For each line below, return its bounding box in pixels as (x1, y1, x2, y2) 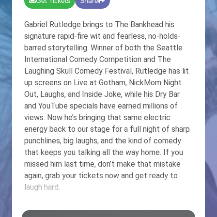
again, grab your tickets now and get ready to (24, 171, 178, 181)
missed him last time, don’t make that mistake (24, 159, 181, 169)
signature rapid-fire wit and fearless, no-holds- (24, 31, 181, 41)
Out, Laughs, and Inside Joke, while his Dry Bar (24, 90, 180, 99)
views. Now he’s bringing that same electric (24, 113, 170, 123)
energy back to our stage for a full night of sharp (24, 124, 190, 134)
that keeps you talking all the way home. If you (24, 148, 183, 157)
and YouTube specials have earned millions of (24, 101, 178, 111)
